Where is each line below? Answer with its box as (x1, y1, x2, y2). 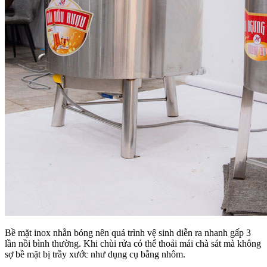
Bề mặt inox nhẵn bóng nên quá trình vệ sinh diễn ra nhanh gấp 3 (5, 228, 251, 238)
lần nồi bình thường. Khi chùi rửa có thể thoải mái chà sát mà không (5, 238, 261, 249)
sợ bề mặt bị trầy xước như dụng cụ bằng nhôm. (5, 249, 185, 260)
